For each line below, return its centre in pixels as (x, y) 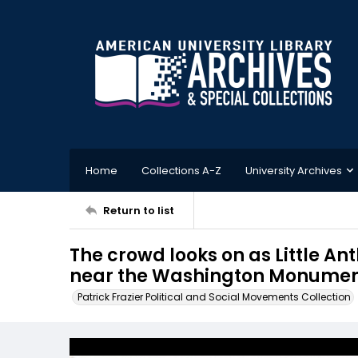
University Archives (294, 170)
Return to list (139, 210)
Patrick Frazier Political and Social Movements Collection (214, 297)
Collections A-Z (181, 170)
